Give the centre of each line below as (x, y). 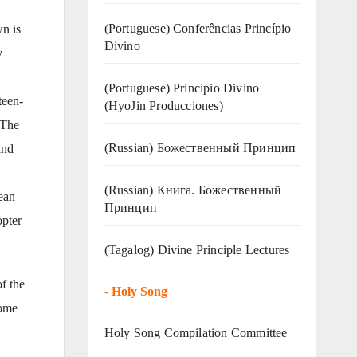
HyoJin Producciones (163, 105)
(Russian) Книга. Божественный (193, 190)
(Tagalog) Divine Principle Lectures (197, 249)
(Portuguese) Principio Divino (182, 88)
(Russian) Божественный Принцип (200, 147)
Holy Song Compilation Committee (196, 332)
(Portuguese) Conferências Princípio (198, 28)
